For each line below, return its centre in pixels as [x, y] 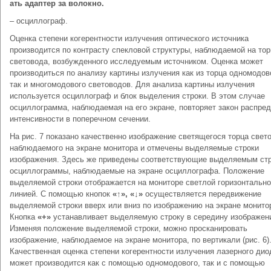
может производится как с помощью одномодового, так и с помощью [137, 263]
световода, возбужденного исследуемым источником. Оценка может [136, 61]
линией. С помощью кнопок [61, 194]
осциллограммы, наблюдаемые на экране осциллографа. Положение [137, 171]
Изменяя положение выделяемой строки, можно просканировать [129, 228]
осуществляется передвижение [203, 194]
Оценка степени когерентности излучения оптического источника [129, 38]
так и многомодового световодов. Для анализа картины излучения [132, 84]
